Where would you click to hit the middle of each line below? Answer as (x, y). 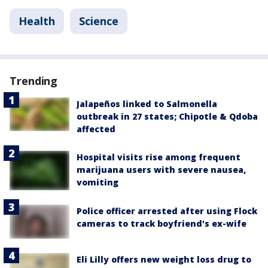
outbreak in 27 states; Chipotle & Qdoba (167, 116)
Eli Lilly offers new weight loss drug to (164, 259)
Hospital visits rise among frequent (159, 157)
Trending (34, 80)
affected (96, 129)
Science (99, 21)
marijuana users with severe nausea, (161, 169)
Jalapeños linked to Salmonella (147, 103)
